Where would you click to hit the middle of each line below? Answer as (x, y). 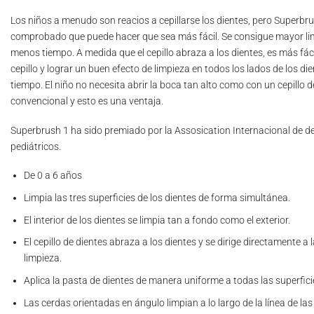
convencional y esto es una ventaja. (87, 102)
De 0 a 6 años (53, 176)
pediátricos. (36, 146)
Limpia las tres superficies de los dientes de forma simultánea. (157, 198)
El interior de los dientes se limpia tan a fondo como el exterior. (157, 220)
